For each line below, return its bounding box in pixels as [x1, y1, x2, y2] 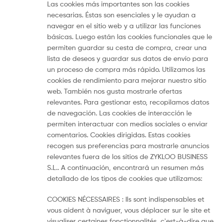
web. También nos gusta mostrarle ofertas [47, 86, 182, 95]
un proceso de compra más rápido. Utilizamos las [47, 64, 205, 73]
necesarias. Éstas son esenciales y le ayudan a [47, 10, 196, 19]
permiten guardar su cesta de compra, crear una [47, 43, 207, 52]
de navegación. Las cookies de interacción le [47, 108, 192, 117]
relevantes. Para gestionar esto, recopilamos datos [47, 97, 209, 106]
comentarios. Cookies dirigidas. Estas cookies [47, 130, 190, 139]
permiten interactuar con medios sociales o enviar [47, 119, 208, 128]
